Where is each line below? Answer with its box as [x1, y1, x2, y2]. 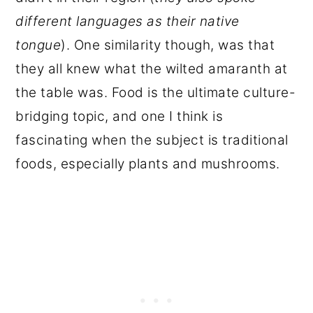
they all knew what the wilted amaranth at [15, 61, 288, 77]
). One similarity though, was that [61, 37, 275, 53]
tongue [15, 37, 61, 53]
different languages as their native [15, 13, 240, 29]
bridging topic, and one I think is [15, 108, 224, 124]
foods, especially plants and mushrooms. [15, 156, 280, 172]
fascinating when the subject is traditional [15, 132, 289, 148]
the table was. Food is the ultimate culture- [15, 85, 296, 101]
